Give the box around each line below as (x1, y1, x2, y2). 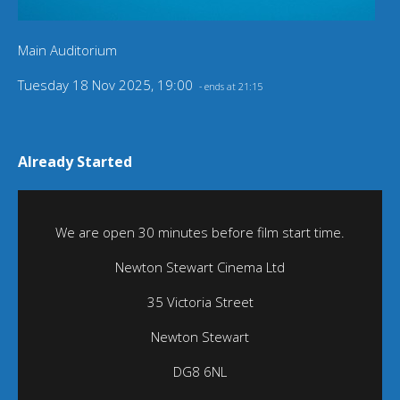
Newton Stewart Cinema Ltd (115, 258, 285, 277)
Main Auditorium (18, 41, 117, 60)
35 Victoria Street (146, 293, 254, 312)
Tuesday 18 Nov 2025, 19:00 (18, 76, 196, 95)
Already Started (18, 152, 132, 172)
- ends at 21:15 (196, 80, 262, 94)
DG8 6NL (173, 362, 227, 381)
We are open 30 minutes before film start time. (55, 223, 345, 242)
